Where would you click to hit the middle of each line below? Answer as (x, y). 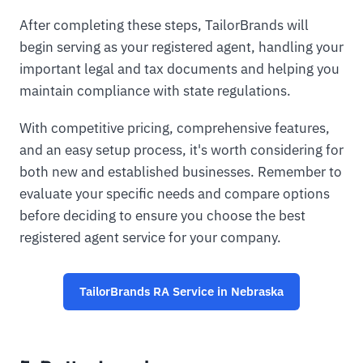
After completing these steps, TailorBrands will (164, 26)
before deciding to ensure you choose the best (162, 216)
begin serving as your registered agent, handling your (181, 47)
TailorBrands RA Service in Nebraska (181, 292)
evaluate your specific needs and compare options (175, 194)
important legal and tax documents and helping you (179, 69)
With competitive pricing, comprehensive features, (175, 128)
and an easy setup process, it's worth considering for (181, 150)
